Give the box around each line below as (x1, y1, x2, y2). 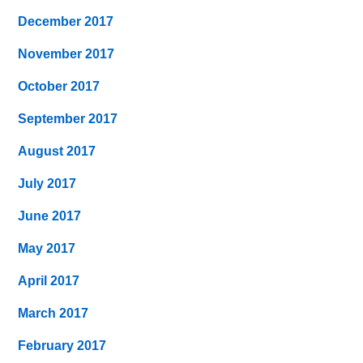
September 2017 (18, 111, 118, 126)
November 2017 (18, 46, 115, 61)
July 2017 (18, 176, 77, 190)
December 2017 (18, 14, 114, 28)
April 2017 (18, 273, 80, 288)
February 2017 (18, 338, 107, 352)
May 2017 (18, 241, 76, 255)
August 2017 (18, 143, 96, 158)
